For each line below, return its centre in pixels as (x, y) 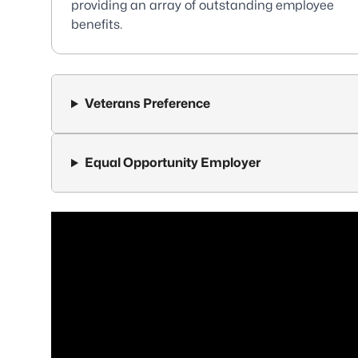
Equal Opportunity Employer (172, 163)
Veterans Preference (147, 103)
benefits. (97, 24)
